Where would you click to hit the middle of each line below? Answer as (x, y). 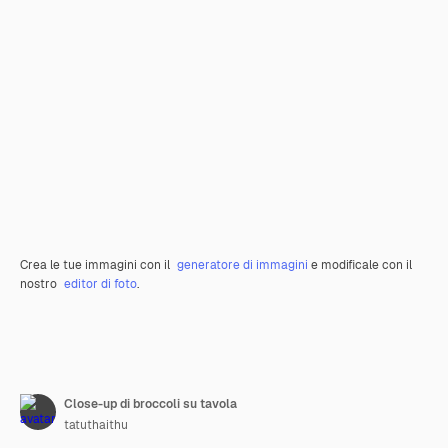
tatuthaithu (96, 425)
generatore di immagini (242, 265)
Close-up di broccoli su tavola (150, 404)
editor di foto (100, 284)
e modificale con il (360, 265)
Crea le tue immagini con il (96, 265)
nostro (40, 284)
